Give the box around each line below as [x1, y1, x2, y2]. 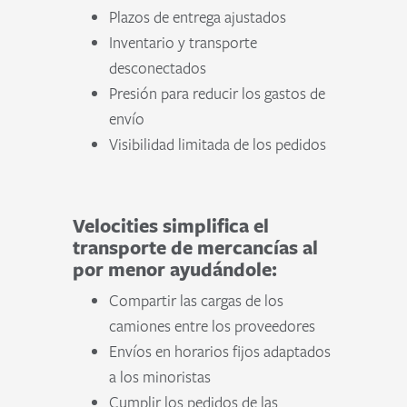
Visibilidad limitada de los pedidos [109, 134, 327, 154]
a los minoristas [109, 366, 212, 387]
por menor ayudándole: [73, 256, 278, 283]
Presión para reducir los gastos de [109, 83, 326, 104]
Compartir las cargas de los [109, 290, 284, 311]
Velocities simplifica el [73, 213, 270, 239]
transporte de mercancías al [73, 234, 319, 261]
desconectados [109, 57, 207, 78]
